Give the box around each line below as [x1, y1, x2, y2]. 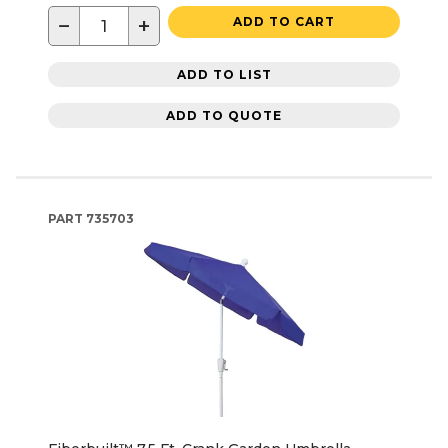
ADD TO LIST [176, 66, 272, 82]
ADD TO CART [233, 14, 335, 30]
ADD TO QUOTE [166, 107, 282, 123]
